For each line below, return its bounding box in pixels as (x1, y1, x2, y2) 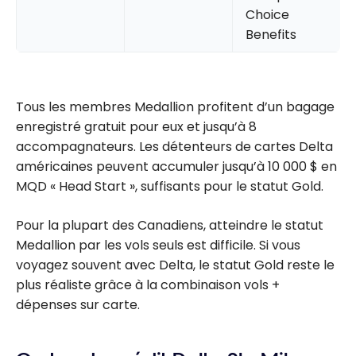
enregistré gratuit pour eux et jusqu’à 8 (16, 117, 257, 136)
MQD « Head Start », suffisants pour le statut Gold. (16, 176, 323, 195)
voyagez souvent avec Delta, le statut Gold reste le (16, 255, 335, 274)
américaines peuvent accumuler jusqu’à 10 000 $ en (16, 157, 337, 176)
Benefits (246, 25, 296, 44)
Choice (246, 5, 289, 24)
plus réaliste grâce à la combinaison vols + (16, 275, 280, 294)
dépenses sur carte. (16, 295, 140, 314)
